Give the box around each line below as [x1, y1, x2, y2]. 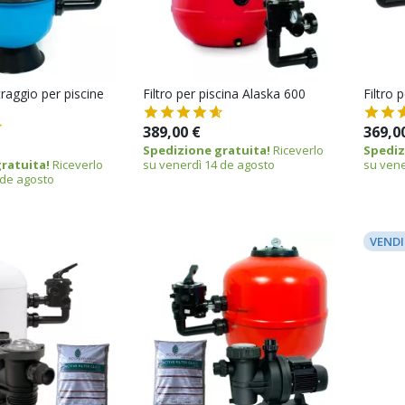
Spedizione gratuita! [142, 141, 270, 158]
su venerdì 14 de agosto [142, 155, 275, 173]
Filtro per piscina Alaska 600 [142, 84, 306, 102]
